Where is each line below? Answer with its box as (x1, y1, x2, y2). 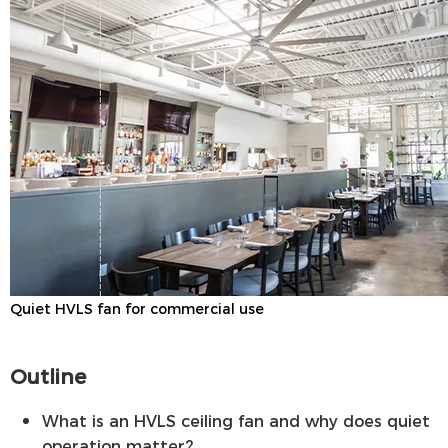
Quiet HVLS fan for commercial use (10, 297, 264, 318)
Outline (10, 360, 86, 390)
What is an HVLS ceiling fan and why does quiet (42, 408, 430, 432)
